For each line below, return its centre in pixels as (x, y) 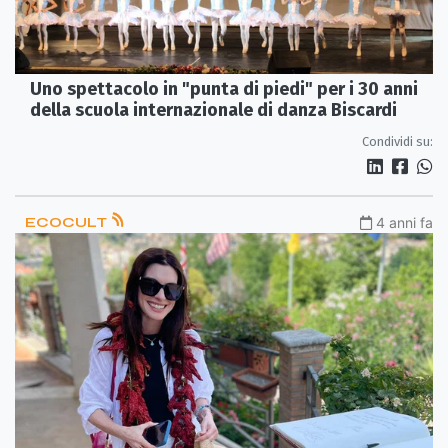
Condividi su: (397, 142)
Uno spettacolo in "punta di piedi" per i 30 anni (224, 89)
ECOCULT (67, 223)
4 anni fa (404, 223)
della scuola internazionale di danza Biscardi (213, 110)
